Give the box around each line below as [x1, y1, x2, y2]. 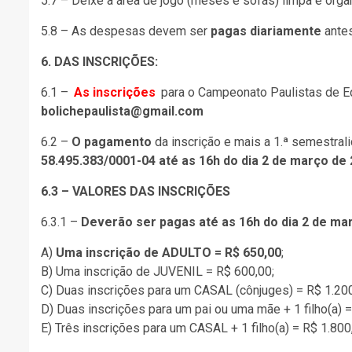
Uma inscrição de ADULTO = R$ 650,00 [56, 244, 281, 260]
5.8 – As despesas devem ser [41, 23, 211, 38]
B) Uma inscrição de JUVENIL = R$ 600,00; [41, 263, 274, 279]
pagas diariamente [211, 23, 321, 38]
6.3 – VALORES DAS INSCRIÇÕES [41, 183, 230, 199]
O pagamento [71, 134, 152, 149]
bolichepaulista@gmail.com [41, 103, 203, 119]
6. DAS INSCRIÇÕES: [41, 53, 158, 69]
